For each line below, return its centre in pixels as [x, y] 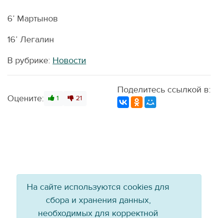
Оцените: [26, 99]
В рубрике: [30, 61]
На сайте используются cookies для [98, 187]
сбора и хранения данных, [98, 200]
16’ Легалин [31, 40]
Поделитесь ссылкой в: [164, 90]
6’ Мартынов [33, 19]
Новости [69, 61]
